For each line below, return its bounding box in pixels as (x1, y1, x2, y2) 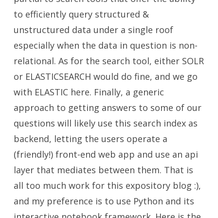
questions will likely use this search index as (14, 117, 198, 129)
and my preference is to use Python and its (14, 195, 194, 207)
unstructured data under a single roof (14, 24, 173, 36)
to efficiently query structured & (14, 8, 149, 20)
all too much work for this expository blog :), (14, 180, 201, 192)
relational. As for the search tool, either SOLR (14, 55, 204, 67)
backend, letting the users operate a (14, 133, 167, 145)
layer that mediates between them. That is (14, 164, 193, 176)
